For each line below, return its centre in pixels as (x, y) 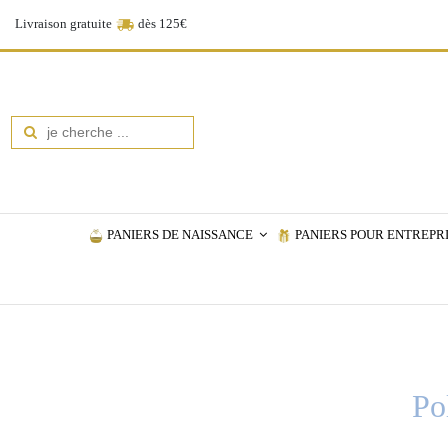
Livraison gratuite (65, 23)
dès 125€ (161, 23)
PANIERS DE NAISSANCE (181, 235)
